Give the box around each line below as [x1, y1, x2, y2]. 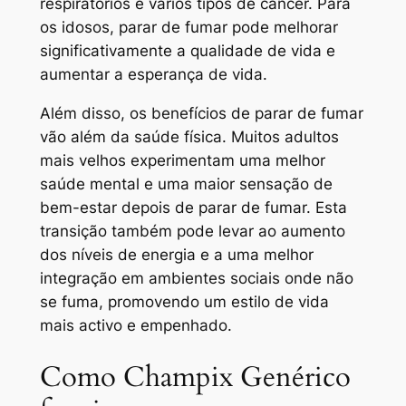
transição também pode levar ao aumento [39, 222, 345, 241]
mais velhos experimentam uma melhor [39, 151, 325, 170]
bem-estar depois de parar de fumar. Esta [39, 198, 347, 217]
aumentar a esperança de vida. [39, 65, 267, 84]
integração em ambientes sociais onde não [39, 269, 353, 288]
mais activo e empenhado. [39, 316, 232, 335]
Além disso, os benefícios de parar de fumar [39, 104, 363, 123]
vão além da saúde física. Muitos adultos [39, 128, 339, 147]
